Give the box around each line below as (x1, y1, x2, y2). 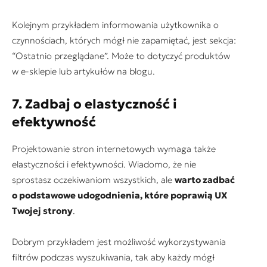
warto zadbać (175, 174, 235, 186)
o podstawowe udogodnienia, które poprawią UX (12, 190, 227, 201)
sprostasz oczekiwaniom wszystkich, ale (12, 174, 175, 186)
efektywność (12, 114, 96, 131)
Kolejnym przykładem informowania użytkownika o (12, 19, 219, 31)
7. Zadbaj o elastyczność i (12, 96, 177, 113)
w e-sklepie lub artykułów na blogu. (12, 66, 155, 77)
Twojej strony (12, 205, 73, 217)
